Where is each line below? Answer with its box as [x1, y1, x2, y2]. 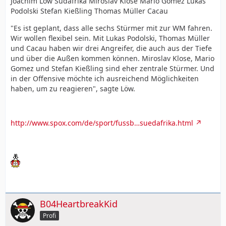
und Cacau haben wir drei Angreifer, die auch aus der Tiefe [11, 43, 212, 53]
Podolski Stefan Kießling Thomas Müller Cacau [11, 6, 168, 16]
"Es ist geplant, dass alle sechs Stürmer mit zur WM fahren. [11, 23, 212, 33]
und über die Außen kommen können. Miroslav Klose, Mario [11, 53, 214, 63]
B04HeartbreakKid [40, 198, 118, 210]
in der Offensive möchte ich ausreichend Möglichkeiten [11, 74, 199, 83]
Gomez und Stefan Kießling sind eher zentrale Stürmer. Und [11, 64, 214, 73]
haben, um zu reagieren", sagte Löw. [11, 84, 135, 93]
